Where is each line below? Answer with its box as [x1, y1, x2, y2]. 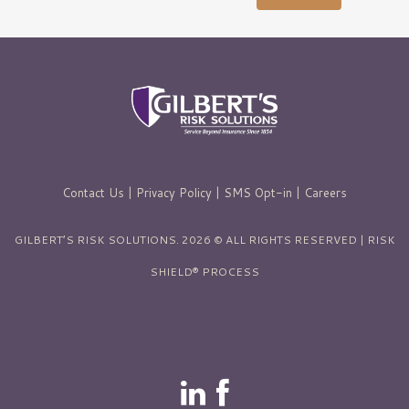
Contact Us [62, 184, 124, 201]
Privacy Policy [136, 184, 212, 201]
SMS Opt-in [224, 184, 292, 201]
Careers [304, 184, 347, 201]
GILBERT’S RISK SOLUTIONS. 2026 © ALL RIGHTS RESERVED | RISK [14, 232, 395, 247]
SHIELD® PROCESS [150, 264, 259, 279]
